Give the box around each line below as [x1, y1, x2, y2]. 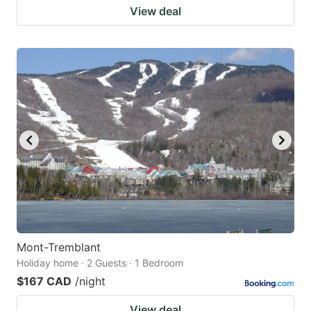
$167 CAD [17, 274, 72, 288]
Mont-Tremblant [17, 239, 101, 254]
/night [75, 274, 106, 288]
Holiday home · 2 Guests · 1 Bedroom [17, 256, 183, 269]
